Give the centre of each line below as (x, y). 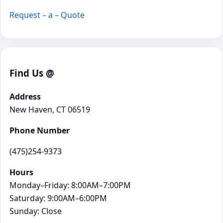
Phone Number (40, 130)
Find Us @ (32, 73)
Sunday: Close (36, 211)
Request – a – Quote (47, 15)
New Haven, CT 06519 (50, 109)
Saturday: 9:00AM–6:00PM (58, 198)
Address (25, 96)
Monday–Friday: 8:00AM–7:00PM (70, 185)
